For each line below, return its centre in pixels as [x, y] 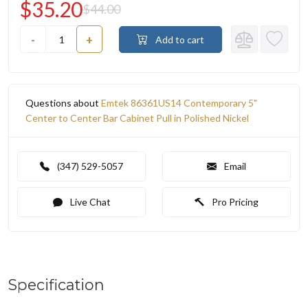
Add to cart [179, 39]
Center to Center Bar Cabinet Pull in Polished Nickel [137, 118]
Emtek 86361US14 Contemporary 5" [179, 103]
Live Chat [89, 202]
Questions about [63, 103]
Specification [56, 285]
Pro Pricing [234, 202]
